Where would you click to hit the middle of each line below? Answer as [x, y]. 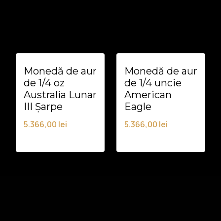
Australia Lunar [60, 95]
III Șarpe [43, 107]
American [148, 95]
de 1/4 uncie [153, 83]
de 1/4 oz [44, 83]
